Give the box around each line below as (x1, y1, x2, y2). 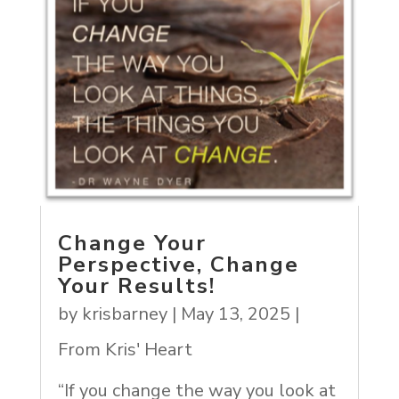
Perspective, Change (57, 250, 299, 280)
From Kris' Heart (57, 338, 192, 362)
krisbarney (81, 302, 167, 327)
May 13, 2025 (180, 302, 290, 327)
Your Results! (57, 272, 216, 301)
